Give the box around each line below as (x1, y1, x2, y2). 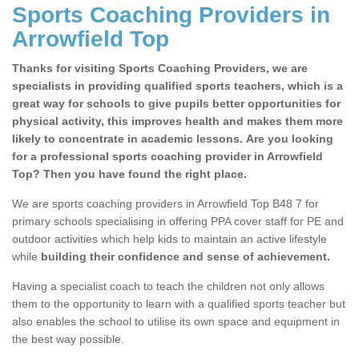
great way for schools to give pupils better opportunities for (12, 97, 341, 111)
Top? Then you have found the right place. (12, 167, 247, 181)
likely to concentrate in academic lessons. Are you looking (12, 132, 333, 146)
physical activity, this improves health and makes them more (12, 115, 343, 128)
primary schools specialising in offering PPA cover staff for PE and (12, 215, 344, 228)
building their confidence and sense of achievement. (41, 250, 330, 264)
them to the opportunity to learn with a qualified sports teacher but (12, 297, 345, 311)
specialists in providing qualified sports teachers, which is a (12, 79, 343, 93)
